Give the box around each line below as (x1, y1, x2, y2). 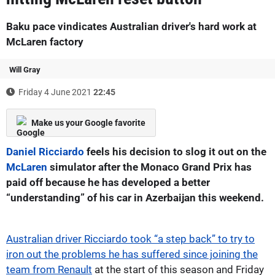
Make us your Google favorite (31, 117, 145, 128)
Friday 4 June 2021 (17, 87, 93, 97)
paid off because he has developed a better (6, 176, 210, 188)
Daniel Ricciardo (6, 145, 84, 158)
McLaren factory (6, 35, 83, 48)
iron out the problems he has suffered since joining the (6, 247, 258, 260)
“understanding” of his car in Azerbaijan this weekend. (6, 191, 264, 204)
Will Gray (9, 64, 41, 74)
